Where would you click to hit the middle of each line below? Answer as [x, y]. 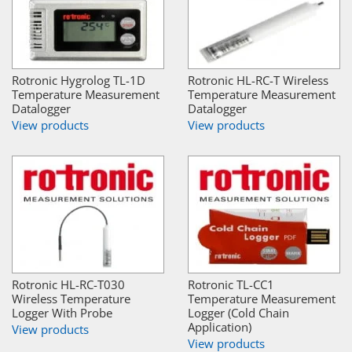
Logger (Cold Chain [238, 313]
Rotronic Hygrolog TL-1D [79, 81]
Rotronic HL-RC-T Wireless [258, 81]
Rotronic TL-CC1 [231, 285]
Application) [220, 327]
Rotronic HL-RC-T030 [68, 285]
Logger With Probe [62, 313]
